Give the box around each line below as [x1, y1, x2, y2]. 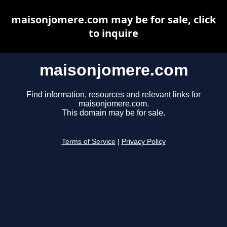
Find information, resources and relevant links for [26, 90, 201, 99]
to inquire [89, 26, 138, 40]
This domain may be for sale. [62, 108, 165, 118]
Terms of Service [61, 138, 116, 146]
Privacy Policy [121, 138, 166, 146]
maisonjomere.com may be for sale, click [11, 13, 216, 26]
